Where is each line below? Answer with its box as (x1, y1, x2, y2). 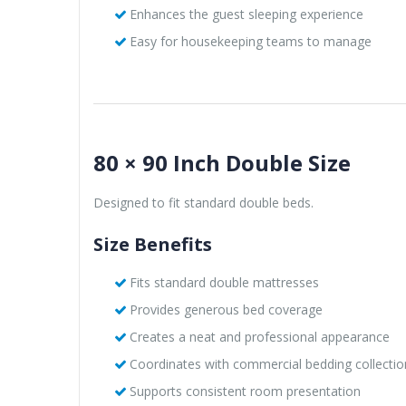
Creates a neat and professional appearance (129, 327, 390, 345)
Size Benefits (93, 231, 212, 256)
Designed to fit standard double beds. (93, 193, 314, 211)
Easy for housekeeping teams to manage (129, 32, 372, 50)
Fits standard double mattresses (129, 273, 319, 291)
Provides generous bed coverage (129, 300, 323, 318)
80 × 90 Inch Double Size (93, 147, 351, 178)
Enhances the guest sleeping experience (129, 5, 363, 23)
